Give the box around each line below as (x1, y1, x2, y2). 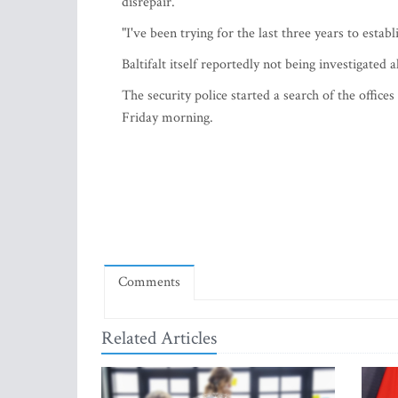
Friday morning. (122, 108, 213, 127)
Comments (118, 273, 180, 291)
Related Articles (101, 326, 217, 350)
